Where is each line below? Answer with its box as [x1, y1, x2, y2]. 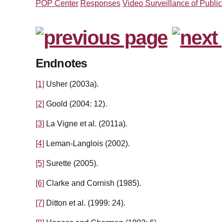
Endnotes [36, 56, 87, 70]
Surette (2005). [44, 159, 98, 168]
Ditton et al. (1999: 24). [44, 199, 125, 208]
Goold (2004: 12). [44, 100, 107, 109]
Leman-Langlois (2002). [44, 139, 130, 148]
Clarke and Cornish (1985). [44, 179, 141, 188]
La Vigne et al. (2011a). [44, 119, 127, 128]
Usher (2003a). [44, 80, 99, 89]
